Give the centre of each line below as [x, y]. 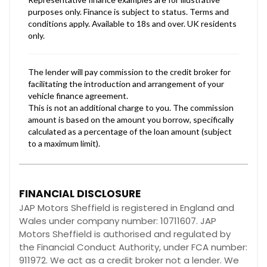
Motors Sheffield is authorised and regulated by [125, 234]
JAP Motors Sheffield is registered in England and [127, 207]
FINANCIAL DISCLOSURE [80, 193]
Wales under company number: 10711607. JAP [118, 221]
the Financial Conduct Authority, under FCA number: [133, 247]
